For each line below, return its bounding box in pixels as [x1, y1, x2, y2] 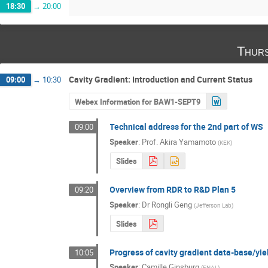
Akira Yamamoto [160, 136, 217, 147]
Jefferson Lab [196, 200, 232, 209]
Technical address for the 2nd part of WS [109, 121, 264, 133]
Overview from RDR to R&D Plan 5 [109, 184, 236, 196]
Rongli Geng [151, 199, 193, 210]
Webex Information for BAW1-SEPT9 [75, 96, 201, 107]
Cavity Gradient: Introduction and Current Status [69, 73, 252, 85]
